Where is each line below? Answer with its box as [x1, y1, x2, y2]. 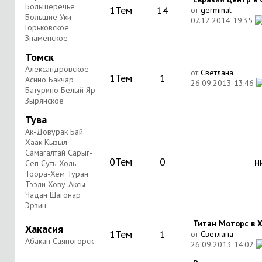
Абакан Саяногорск [25, 236, 94, 246]
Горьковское [25, 22, 69, 33]
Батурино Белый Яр [25, 85, 95, 95]
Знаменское [25, 33, 68, 43]
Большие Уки [25, 12, 71, 22]
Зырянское [25, 95, 64, 106]
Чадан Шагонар [25, 189, 81, 200]
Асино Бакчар [25, 74, 74, 85]
